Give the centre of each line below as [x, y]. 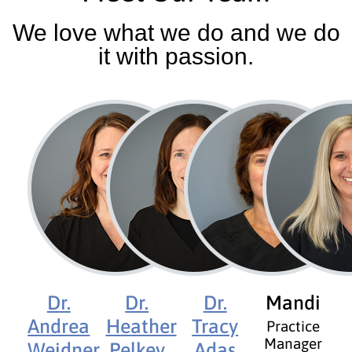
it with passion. [176, 56]
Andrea [59, 326]
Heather [141, 326]
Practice [293, 326]
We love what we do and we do [176, 32]
